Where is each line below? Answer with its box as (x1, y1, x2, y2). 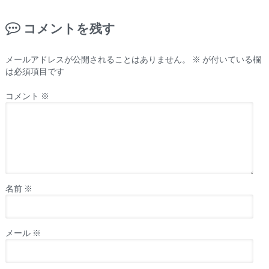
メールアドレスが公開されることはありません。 (5, 55, 190, 65)
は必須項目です (5, 67, 64, 77)
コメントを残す (23, 20, 115, 36)
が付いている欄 (200, 55, 261, 65)
